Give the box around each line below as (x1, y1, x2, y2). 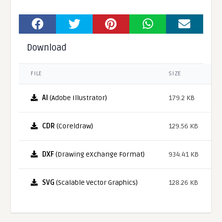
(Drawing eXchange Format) (54, 150, 145, 159)
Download (27, 42, 67, 53)
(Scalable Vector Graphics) (55, 178, 138, 187)
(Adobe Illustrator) (48, 93, 108, 102)
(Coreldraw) (55, 121, 94, 130)
